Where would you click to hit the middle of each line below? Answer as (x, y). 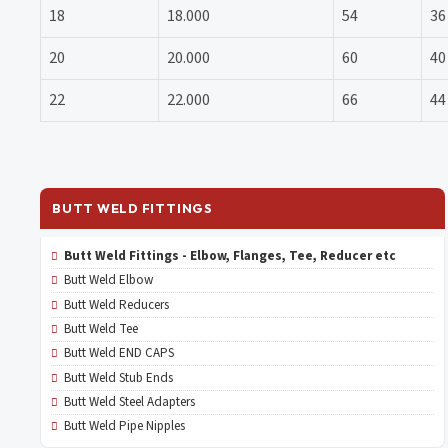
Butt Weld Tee (100, 328)
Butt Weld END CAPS (118, 353)
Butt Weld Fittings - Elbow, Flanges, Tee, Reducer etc (229, 255)
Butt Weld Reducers (116, 304)
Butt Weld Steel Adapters (129, 402)
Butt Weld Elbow (108, 280)
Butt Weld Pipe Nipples (124, 426)
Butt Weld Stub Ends (118, 377)
